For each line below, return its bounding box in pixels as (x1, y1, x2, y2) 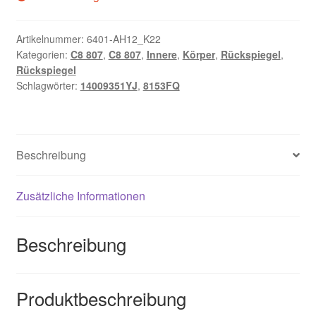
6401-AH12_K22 (86, 32, 161, 47)
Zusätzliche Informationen (16, 188, 145, 205)
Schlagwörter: (16, 78, 80, 93)
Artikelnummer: (16, 32, 87, 47)
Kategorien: (16, 47, 71, 62)
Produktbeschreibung (16, 284, 186, 311)
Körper (182, 47, 215, 62)
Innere (146, 47, 177, 62)
